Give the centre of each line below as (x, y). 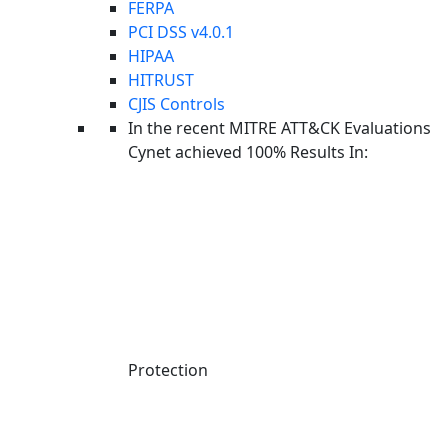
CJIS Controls (176, 104)
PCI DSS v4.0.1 (181, 32)
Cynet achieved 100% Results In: (248, 152)
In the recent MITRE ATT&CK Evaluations (279, 128)
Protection (168, 370)
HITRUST (161, 80)
